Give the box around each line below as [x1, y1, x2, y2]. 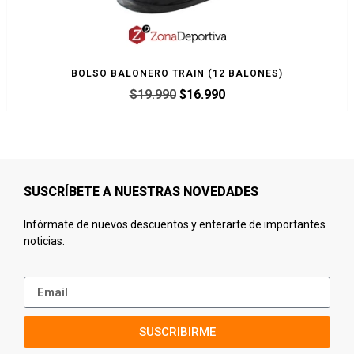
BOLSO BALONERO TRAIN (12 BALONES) [71, 68, 283, 80]
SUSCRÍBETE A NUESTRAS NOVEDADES [24, 184, 258, 200]
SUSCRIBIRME [138, 324, 216, 339]
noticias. [24, 234, 65, 247]
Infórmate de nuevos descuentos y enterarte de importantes [24, 217, 326, 231]
